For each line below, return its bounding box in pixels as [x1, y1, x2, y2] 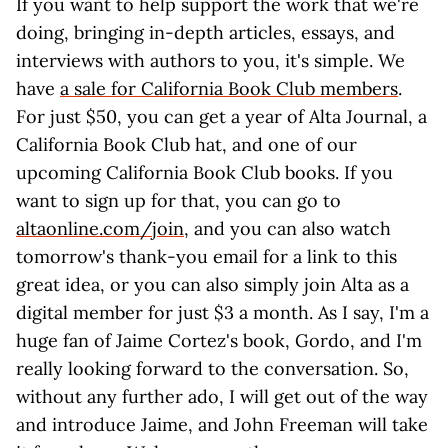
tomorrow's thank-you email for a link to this [16, 245, 397, 268]
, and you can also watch [184, 217, 391, 240]
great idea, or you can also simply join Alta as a [16, 273, 409, 296]
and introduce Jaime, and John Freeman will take [16, 413, 428, 436]
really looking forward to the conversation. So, [16, 357, 409, 380]
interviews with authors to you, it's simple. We [16, 49, 405, 72]
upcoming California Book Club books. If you [16, 161, 393, 184]
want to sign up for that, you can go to [16, 189, 341, 212]
